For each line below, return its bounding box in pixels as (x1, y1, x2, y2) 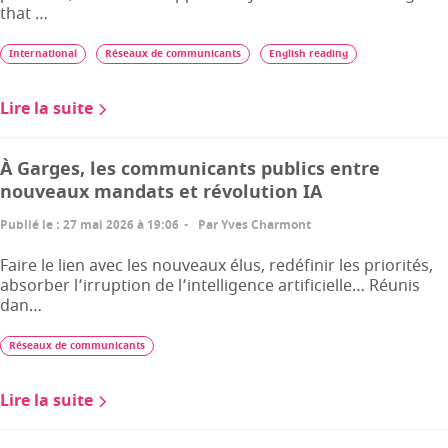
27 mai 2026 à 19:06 (63, 216, 179, 234)
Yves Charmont (221, 216, 311, 234)
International (9, 46, 77, 61)
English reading (269, 46, 348, 61)
